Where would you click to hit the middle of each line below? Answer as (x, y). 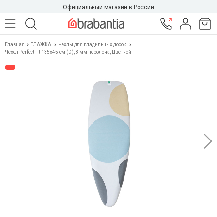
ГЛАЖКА (41, 44)
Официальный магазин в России (108, 7)
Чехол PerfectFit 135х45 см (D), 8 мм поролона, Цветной (68, 52)
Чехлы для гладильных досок (92, 44)
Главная (15, 44)
